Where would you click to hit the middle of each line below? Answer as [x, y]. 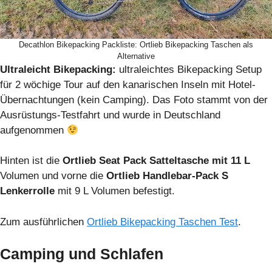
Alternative [136, 56]
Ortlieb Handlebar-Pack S [167, 176]
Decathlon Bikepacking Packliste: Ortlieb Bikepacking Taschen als [136, 44]
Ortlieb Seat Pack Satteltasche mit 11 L [156, 161]
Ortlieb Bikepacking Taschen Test [162, 222]
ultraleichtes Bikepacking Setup [189, 69]
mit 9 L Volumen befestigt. [115, 191]
